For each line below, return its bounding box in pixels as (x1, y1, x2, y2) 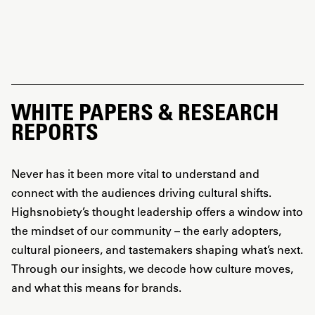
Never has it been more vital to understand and (11, 166, 259, 181)
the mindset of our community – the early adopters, (11, 223, 281, 238)
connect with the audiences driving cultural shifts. (11, 185, 271, 200)
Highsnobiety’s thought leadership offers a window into (11, 204, 303, 219)
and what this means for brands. (11, 280, 181, 295)
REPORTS (11, 117, 98, 145)
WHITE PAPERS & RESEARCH (11, 98, 279, 125)
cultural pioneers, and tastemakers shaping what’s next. (11, 242, 303, 257)
